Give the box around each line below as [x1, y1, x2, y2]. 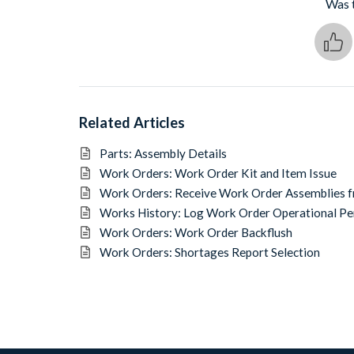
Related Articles [78, 114, 185, 132]
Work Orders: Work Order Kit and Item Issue [100, 166, 337, 181]
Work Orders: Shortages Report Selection [100, 244, 321, 259]
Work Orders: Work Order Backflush [100, 224, 293, 239]
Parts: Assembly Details [100, 146, 268, 161]
